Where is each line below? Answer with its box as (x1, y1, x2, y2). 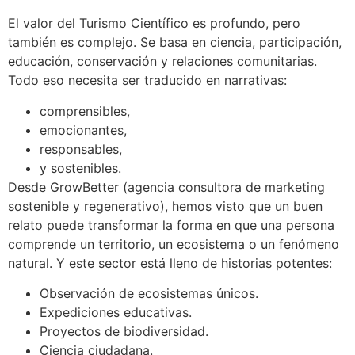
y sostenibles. (40, 159, 121, 176)
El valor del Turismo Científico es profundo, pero (8, 15, 300, 32)
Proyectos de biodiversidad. (40, 323, 208, 340)
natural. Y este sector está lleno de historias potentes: (8, 254, 332, 271)
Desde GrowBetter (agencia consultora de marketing (8, 178, 325, 195)
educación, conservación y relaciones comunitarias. (8, 53, 317, 70)
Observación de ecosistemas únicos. (40, 285, 258, 302)
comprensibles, (40, 102, 130, 119)
